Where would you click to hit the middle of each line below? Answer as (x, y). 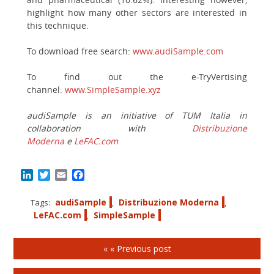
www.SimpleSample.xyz (113, 89)
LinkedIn (53, 175)
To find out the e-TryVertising (137, 76)
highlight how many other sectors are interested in (137, 12)
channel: (46, 89)
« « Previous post (137, 248)
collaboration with (109, 128)
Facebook (106, 175)
